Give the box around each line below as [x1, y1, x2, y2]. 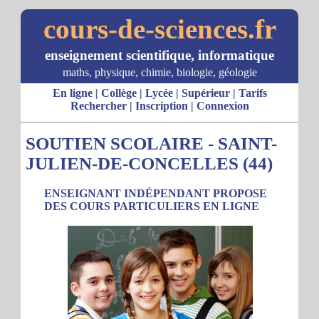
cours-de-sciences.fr [43, 14, 276, 44]
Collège [100, 87, 137, 99]
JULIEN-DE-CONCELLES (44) [26, 154, 273, 173]
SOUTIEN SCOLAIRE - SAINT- [26, 134, 277, 153]
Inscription [135, 100, 188, 112]
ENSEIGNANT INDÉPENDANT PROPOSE [44, 187, 267, 199]
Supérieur [181, 87, 230, 99]
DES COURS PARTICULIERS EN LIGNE [44, 200, 259, 212]
